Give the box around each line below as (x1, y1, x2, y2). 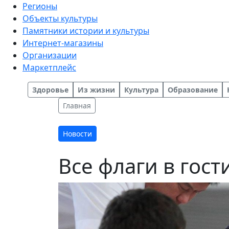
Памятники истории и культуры (22, 25, 149, 36)
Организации (22, 50, 77, 61)
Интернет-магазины (22, 37, 103, 49)
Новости (63, 129, 92, 139)
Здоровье (32, 85, 68, 95)
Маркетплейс (22, 62, 76, 73)
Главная (63, 101, 91, 110)
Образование (168, 85, 218, 95)
